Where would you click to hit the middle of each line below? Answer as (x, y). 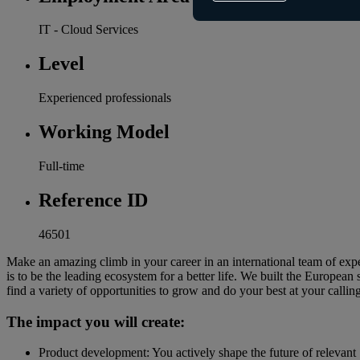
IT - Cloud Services (88, 30)
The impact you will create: (96, 321)
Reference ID (93, 200)
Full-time (61, 166)
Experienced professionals (105, 98)
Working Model (104, 132)
